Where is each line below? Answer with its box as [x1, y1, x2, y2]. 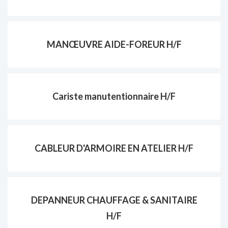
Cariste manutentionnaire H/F [52, 91, 176, 102]
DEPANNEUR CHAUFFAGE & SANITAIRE [31, 194, 197, 206]
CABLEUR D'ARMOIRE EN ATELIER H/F [35, 142, 193, 154]
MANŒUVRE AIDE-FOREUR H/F [46, 39, 182, 50]
